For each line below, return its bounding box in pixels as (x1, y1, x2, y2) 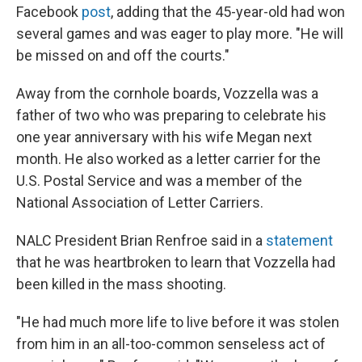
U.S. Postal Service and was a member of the (16, 172, 302, 189)
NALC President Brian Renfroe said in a (16, 232, 266, 249)
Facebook (16, 3, 82, 20)
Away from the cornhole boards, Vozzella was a (16, 85, 318, 102)
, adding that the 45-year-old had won (111, 3, 345, 20)
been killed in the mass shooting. (16, 276, 226, 293)
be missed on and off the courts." (16, 47, 229, 64)
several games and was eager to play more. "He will (16, 25, 343, 42)
